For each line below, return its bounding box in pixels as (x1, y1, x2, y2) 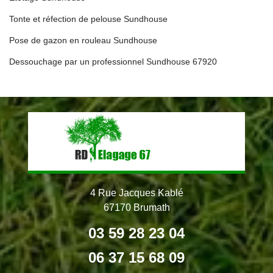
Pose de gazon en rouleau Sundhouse (9, 35, 157, 45)
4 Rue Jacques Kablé (90, 188, 183, 198)
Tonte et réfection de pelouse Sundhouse (9, 14, 168, 24)
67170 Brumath (103, 202, 170, 213)
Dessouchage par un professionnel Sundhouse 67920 (9, 57, 217, 66)
